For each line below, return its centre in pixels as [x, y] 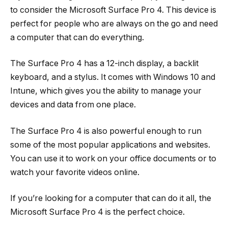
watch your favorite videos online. [75, 172]
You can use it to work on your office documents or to [113, 158]
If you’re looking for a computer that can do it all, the [111, 198]
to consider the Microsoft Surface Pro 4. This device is [113, 10]
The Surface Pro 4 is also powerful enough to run [106, 131]
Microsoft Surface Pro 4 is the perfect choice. [97, 212]
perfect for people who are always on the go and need [114, 23]
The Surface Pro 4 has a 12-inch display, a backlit [104, 64]
